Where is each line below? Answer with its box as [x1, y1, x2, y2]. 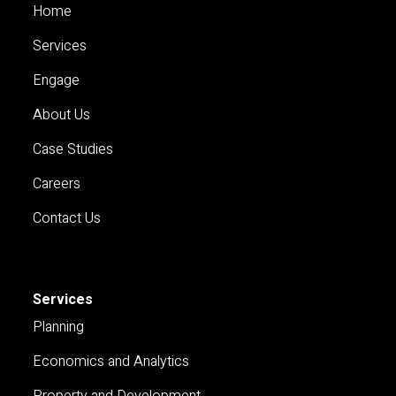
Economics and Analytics [33, 350, 190, 372]
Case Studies [33, 138, 114, 160]
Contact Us [33, 207, 102, 229]
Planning [33, 316, 85, 338]
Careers [33, 172, 81, 194]
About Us [33, 103, 91, 126]
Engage [33, 69, 80, 91]
